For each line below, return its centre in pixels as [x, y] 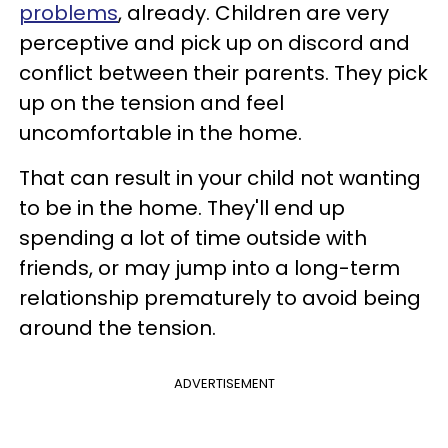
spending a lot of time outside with [193, 237]
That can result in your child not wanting [220, 177]
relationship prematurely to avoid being [220, 297]
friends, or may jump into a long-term [209, 267]
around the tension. [117, 327]
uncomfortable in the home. [160, 132]
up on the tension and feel [151, 102]
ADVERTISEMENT [224, 383]
